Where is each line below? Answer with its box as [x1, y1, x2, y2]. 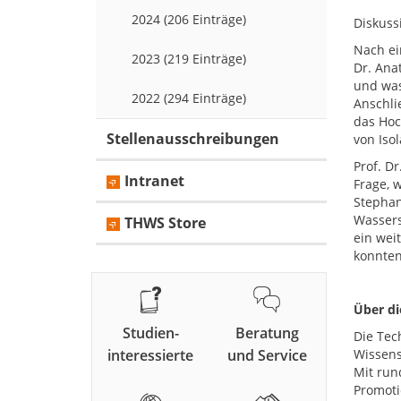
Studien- [122, 323, 179, 344]
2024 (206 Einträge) [132, 11, 246, 29]
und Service [226, 346, 307, 366]
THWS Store [124, 213, 206, 234]
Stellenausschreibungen [107, 129, 279, 149]
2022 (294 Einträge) [132, 90, 246, 107]
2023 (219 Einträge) [132, 50, 246, 68]
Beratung [235, 323, 299, 344]
